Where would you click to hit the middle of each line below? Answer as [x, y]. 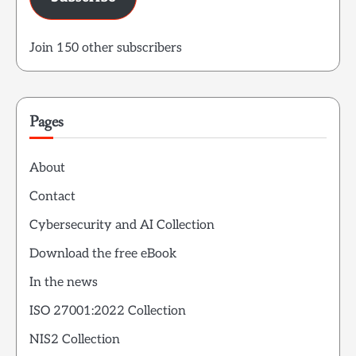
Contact [52, 197]
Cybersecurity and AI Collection [122, 226]
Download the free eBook [103, 254]
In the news [64, 283]
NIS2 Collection [75, 340]
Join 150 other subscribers [106, 48]
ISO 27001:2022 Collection [108, 311]
